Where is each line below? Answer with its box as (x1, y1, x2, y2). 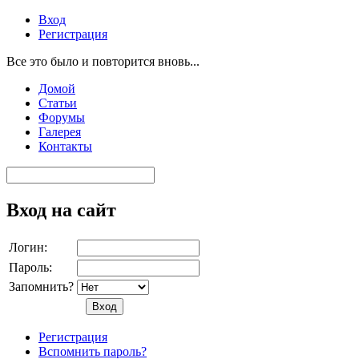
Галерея (38, 125, 81, 139)
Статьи (38, 96, 77, 110)
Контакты (38, 139, 92, 153)
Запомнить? (9, 279, 74, 293)
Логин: (9, 240, 47, 254)
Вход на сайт (6, 199, 116, 220)
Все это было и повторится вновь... (6, 54, 200, 68)
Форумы (38, 111, 85, 124)
